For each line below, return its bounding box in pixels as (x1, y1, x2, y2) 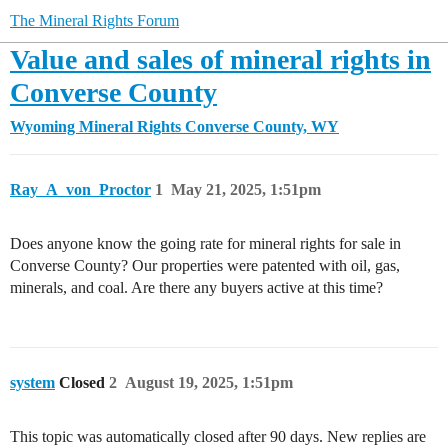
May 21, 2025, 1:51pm (171, 181, 321, 198)
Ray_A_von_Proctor (10, 181, 151, 198)
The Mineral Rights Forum (10, 12, 179, 29)
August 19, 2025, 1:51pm (125, 374, 293, 391)
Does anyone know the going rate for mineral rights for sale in (10, 235, 401, 252)
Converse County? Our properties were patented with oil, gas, (10, 257, 400, 274)
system (10, 374, 55, 391)
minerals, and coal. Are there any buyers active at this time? (10, 279, 383, 296)
